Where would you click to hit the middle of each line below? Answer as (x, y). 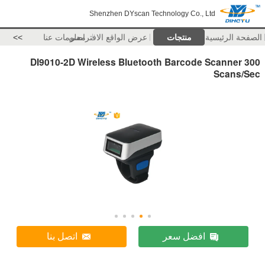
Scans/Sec (237, 73)
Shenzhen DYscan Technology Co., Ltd (152, 14)
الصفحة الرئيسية (234, 37)
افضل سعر (184, 237)
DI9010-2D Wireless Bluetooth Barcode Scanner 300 (145, 62)
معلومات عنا (64, 37)
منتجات (179, 37)
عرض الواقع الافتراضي (108, 37)
